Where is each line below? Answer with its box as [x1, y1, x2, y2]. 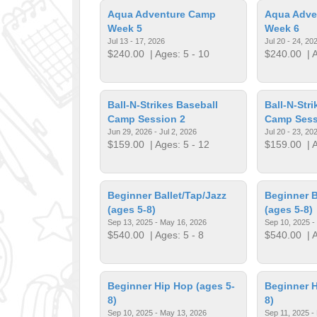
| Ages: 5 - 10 [144, 47, 210, 59]
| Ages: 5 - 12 [144, 138, 210, 150]
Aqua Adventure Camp [108, 8, 217, 20]
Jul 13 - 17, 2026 [108, 36, 166, 45]
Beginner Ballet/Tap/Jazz [108, 189, 227, 201]
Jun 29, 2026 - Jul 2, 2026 [108, 127, 197, 136]
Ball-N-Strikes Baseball [108, 98, 219, 110]
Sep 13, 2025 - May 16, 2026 [108, 217, 207, 226]
